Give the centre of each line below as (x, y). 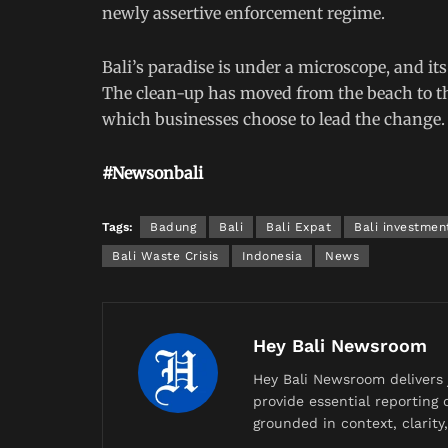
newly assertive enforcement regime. (243, 12)
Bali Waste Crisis (165, 255)
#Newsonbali (152, 172)
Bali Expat (298, 226)
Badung (173, 226)
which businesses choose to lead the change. (273, 118)
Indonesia (271, 255)
